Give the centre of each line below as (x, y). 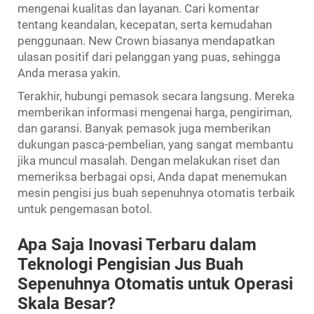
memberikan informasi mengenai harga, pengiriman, (155, 112)
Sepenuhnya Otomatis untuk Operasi (155, 284)
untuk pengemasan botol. (85, 209)
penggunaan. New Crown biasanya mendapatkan (146, 40)
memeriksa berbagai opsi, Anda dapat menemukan (152, 176)
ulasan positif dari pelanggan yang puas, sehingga (149, 56)
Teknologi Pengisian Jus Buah (130, 264)
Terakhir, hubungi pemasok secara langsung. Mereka (156, 96)
